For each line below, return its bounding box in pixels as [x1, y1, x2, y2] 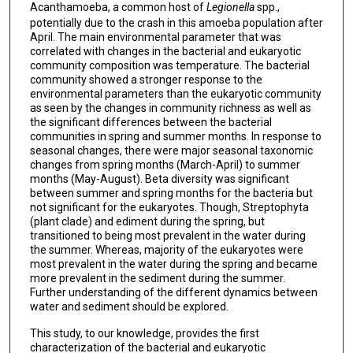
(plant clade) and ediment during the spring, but [29, 214, 265, 228]
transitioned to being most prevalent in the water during [29, 229, 306, 242]
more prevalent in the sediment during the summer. [29, 271, 285, 284]
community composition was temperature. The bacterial [29, 58, 310, 72]
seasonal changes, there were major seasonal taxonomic [29, 143, 313, 157]
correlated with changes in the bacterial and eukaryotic [29, 44, 301, 58]
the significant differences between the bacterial [29, 115, 272, 128]
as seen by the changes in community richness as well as [29, 101, 311, 114]
